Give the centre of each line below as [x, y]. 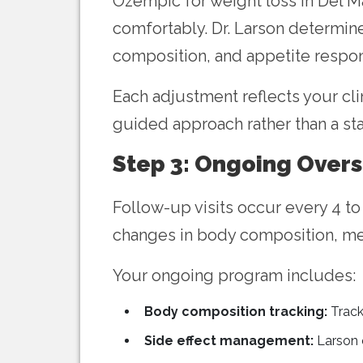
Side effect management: [229, 341]
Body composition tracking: [236, 312]
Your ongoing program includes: [234, 276]
